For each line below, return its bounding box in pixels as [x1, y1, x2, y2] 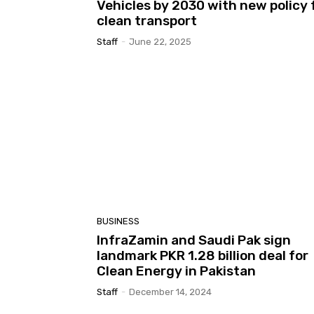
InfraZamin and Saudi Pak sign [97, 231, 291, 248]
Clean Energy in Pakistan [97, 262, 256, 279]
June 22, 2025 [129, 36, 191, 48]
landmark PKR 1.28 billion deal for [97, 247, 308, 264]
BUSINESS [97, 215, 139, 226]
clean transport [97, 13, 197, 29]
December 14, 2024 [129, 286, 212, 297]
